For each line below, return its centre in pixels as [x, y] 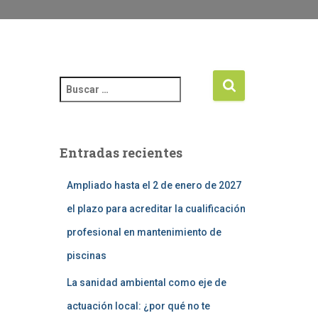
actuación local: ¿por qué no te [138, 306]
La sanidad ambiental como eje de [146, 283]
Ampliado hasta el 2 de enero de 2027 [154, 185]
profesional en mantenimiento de [144, 232]
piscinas [86, 256]
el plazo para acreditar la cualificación [156, 209]
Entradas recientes [121, 153]
